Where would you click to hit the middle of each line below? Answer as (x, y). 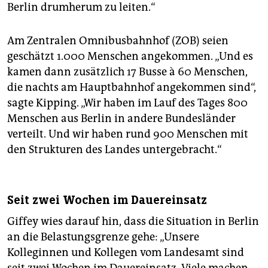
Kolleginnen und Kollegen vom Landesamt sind (126, 253)
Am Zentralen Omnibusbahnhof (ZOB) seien (118, 41)
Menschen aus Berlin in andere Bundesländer (121, 119)
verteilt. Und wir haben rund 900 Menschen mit (128, 134)
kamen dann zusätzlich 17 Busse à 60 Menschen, (127, 72)
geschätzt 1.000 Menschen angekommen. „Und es (130, 57)
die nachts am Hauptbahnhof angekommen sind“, (132, 88)
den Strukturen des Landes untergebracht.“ (115, 150)
